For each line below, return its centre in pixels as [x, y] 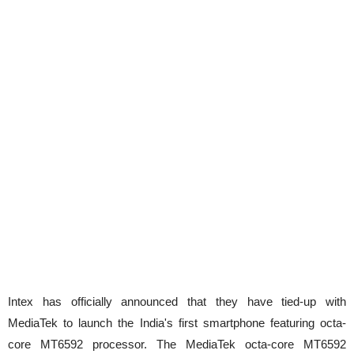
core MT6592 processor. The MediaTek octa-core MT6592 [177, 344]
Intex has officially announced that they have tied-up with [177, 301]
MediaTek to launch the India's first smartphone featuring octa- [177, 323]
